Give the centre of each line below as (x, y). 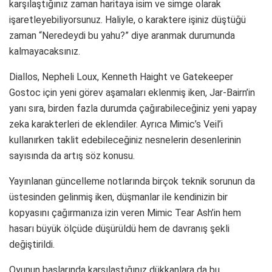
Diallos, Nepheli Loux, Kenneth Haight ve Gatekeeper (121, 77)
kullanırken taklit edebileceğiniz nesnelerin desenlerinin (125, 140)
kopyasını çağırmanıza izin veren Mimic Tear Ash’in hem (125, 213)
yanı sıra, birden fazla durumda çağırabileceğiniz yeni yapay (133, 109)
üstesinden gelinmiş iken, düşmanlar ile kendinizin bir (118, 197)
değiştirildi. (32, 245)
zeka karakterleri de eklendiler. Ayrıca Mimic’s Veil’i (116, 124)
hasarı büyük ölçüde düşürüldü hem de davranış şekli (119, 229)
